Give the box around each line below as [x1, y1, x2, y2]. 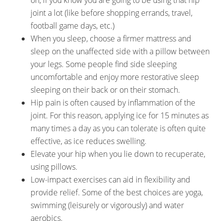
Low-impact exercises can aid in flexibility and [31, 174, 191, 185]
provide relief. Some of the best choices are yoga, [31, 187, 203, 198]
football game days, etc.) [31, 20, 115, 31]
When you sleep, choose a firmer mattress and [31, 33, 192, 44]
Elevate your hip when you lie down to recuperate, [31, 148, 206, 159]
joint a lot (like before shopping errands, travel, [31, 7, 193, 18]
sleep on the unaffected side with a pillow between [31, 46, 210, 57]
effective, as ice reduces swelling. [31, 136, 147, 147]
